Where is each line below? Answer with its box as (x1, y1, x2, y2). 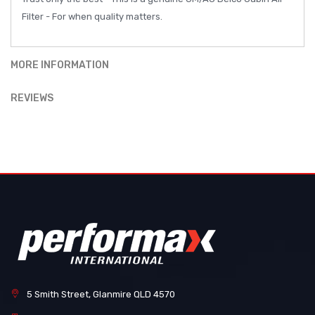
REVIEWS (11, 92, 53, 105)
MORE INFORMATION (11, 59, 109, 72)
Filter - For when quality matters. (22, 11, 162, 22)
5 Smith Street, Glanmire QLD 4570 (27, 289, 175, 300)
